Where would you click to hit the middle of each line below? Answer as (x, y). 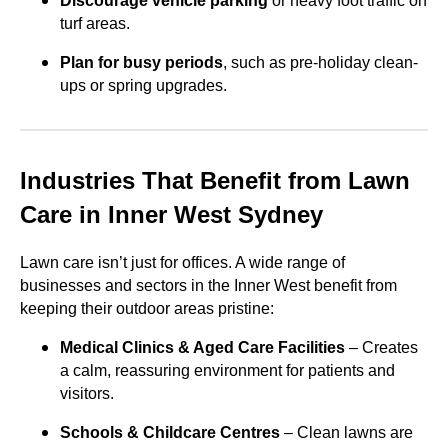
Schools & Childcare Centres (170, 432)
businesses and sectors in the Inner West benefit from (208, 285)
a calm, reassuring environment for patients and (227, 370)
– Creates (381, 347)
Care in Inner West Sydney (171, 214)
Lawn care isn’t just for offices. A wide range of (182, 262)
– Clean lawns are (346, 432)
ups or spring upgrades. (143, 85)
